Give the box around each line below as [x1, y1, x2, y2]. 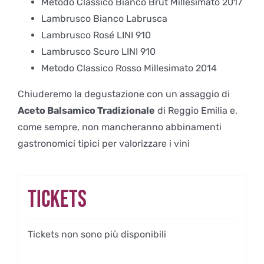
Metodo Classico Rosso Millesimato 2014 [41, 62, 219, 74]
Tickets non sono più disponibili [28, 228, 166, 240]
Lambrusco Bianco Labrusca [41, 12, 167, 24]
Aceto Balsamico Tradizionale [18, 104, 155, 116]
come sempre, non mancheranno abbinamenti [18, 121, 222, 133]
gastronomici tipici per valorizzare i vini [18, 137, 190, 149]
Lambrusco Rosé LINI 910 [41, 29, 151, 41]
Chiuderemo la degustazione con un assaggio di [18, 88, 230, 100]
